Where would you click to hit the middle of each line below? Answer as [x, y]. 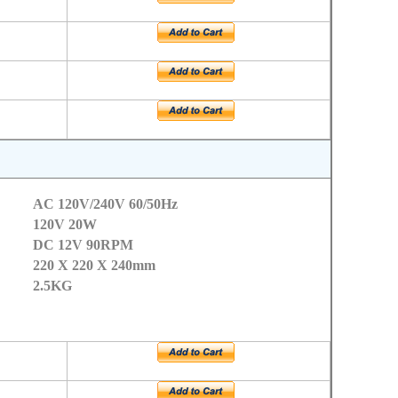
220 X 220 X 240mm [94, 265]
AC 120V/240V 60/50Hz [105, 204]
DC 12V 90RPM [83, 245]
